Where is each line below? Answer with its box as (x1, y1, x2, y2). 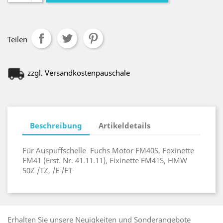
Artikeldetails (99, 120, 151, 130)
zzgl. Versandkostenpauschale (27, 68, 130, 78)
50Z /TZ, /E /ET (22, 165, 72, 175)
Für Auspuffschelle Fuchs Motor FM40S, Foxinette (22, 145, 194, 155)
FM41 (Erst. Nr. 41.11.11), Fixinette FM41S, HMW (22, 155, 187, 165)
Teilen (7, 34, 27, 44)
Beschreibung (30, 120, 82, 130)
